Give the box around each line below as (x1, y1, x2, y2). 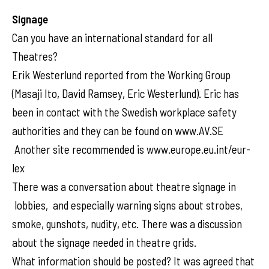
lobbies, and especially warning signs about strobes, (12, 198, 243, 212)
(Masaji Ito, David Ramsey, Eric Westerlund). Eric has (12, 86, 239, 100)
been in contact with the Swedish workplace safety (12, 105, 237, 119)
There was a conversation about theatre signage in (12, 180, 236, 193)
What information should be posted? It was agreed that (12, 254, 255, 268)
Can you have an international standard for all (12, 31, 213, 44)
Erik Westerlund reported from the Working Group (12, 68, 231, 82)
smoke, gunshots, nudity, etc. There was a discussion (12, 217, 242, 231)
